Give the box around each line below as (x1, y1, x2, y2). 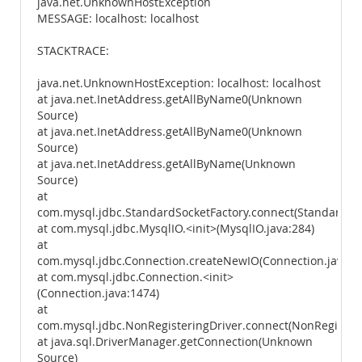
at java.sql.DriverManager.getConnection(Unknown (37, 335, 313, 349)
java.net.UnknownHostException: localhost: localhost (37, 76, 321, 90)
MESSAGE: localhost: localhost (37, 11, 199, 26)
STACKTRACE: (37, 44, 109, 58)
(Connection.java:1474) (37, 286, 159, 301)
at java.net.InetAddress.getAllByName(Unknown (37, 157, 296, 171)
